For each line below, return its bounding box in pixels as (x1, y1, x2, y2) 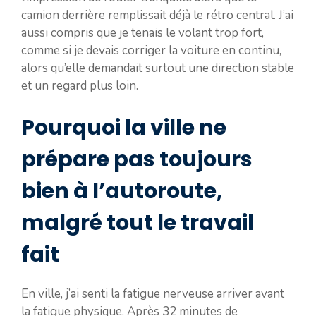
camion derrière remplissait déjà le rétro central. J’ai (21, 6, 293, 23)
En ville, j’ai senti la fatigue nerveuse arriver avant (21, 286, 284, 303)
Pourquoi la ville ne (21, 113, 226, 143)
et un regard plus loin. (21, 77, 138, 94)
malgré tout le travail (21, 208, 254, 238)
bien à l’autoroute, (21, 176, 223, 207)
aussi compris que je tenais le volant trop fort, (21, 24, 264, 41)
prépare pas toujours (21, 145, 253, 175)
